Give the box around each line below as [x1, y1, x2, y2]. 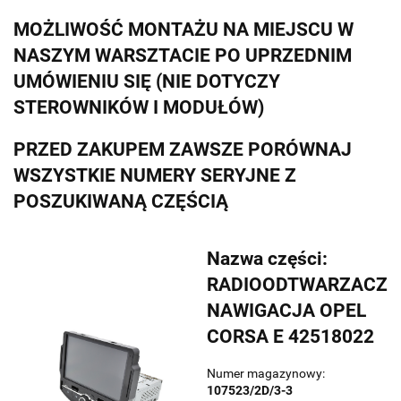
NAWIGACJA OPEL [207, 299, 366, 321]
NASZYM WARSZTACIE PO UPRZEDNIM [13, 45, 352, 67]
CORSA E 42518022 [207, 325, 374, 347]
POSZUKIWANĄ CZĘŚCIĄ [13, 190, 228, 212]
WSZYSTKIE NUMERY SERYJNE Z [13, 164, 296, 186]
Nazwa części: [207, 247, 328, 269]
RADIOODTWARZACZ [207, 273, 388, 295]
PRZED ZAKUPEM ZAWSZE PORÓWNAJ [13, 138, 352, 160]
